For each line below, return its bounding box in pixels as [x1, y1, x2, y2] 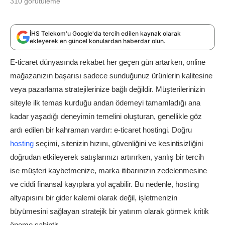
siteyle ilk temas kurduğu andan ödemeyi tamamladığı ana [10, 98, 200, 107]
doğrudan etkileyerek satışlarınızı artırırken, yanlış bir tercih [10, 152, 204, 161]
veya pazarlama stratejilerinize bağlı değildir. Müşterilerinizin [10, 84, 205, 93]
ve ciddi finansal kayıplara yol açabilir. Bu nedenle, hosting [10, 179, 199, 188]
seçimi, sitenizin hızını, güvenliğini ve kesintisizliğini [34, 139, 203, 148]
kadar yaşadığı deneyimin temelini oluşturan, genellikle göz [10, 111, 202, 121]
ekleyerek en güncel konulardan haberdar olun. [30, 37, 165, 45]
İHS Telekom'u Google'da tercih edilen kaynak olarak [30, 29, 181, 37]
